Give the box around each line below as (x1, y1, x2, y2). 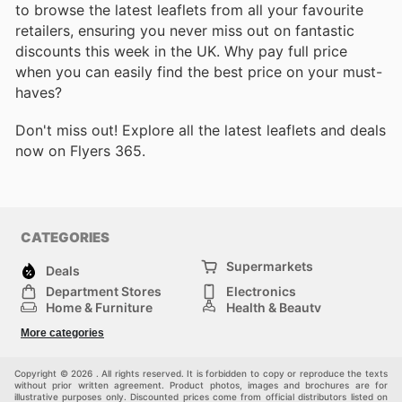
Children (226, 332, 279, 348)
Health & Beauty (226, 300, 321, 316)
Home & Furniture (46, 300, 153, 316)
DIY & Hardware (46, 316, 141, 332)
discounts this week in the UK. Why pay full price (15, 41, 347, 60)
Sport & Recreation (226, 316, 340, 332)
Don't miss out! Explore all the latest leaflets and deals (15, 120, 386, 139)
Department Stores (46, 284, 162, 300)
